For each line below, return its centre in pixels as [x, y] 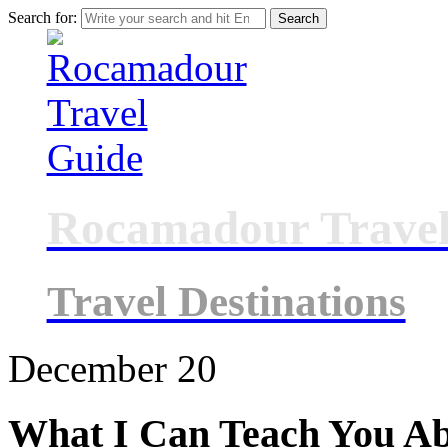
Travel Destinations [226, 301]
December [87, 368]
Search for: [42, 17]
